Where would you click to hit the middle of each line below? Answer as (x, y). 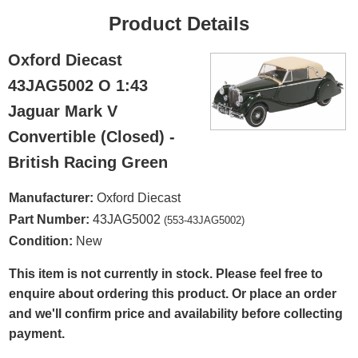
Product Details (179, 24)
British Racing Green (88, 162)
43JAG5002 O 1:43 (78, 86)
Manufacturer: (51, 198)
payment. (37, 334)
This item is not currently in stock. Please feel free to (166, 274)
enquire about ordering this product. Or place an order (173, 294)
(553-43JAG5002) (204, 220)
